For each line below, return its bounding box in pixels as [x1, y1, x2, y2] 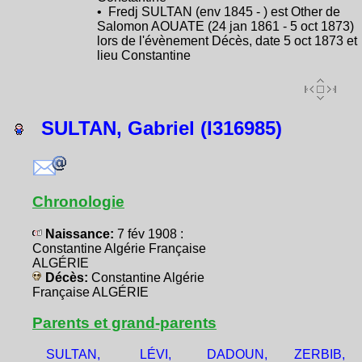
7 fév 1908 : [117, 226, 183, 241]
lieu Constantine [97, 48, 191, 62]
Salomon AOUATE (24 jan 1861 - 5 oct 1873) [97, 19, 354, 33]
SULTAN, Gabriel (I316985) [24, 116, 282, 139]
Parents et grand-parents [32, 314, 217, 331]
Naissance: [42, 226, 117, 241]
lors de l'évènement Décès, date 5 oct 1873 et [97, 33, 357, 48]
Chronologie [32, 193, 124, 211]
